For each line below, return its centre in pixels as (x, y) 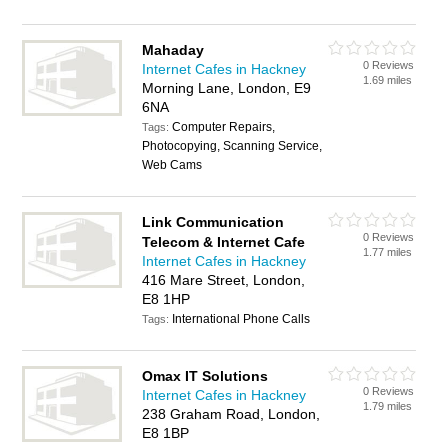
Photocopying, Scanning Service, (232, 146)
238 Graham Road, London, (231, 414)
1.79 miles (388, 406)
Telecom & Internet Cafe (224, 242)
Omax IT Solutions (205, 376)
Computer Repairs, (224, 127)
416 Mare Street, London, (224, 280)
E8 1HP (166, 299)
